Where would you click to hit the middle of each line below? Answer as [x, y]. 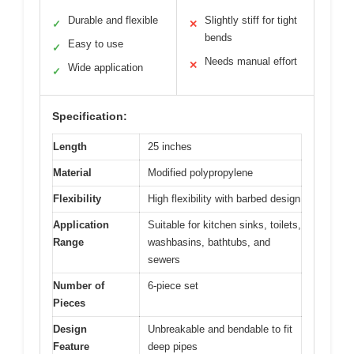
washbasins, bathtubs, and [209, 243]
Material [72, 173]
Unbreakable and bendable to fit [220, 330]
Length [70, 147]
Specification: [90, 117]
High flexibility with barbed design [224, 199]
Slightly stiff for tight [251, 21]
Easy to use [96, 44]
